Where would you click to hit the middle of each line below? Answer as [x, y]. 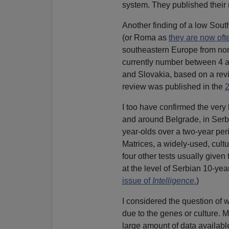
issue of [137, 180]
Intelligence [173, 180]
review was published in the [173, 86]
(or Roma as [145, 37]
